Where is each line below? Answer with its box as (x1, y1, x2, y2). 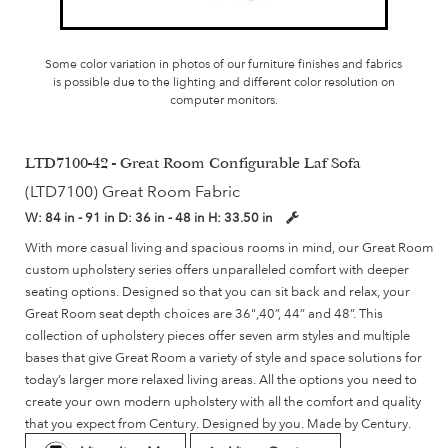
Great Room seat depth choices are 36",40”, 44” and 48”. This (25, 305, 383, 322)
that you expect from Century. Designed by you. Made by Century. (25, 415, 411, 432)
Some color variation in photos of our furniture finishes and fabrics (45, 57, 403, 72)
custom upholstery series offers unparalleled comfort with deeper (25, 261, 409, 278)
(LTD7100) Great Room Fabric (25, 182, 240, 202)
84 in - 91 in (45, 209, 118, 226)
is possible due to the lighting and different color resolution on (52, 75, 395, 90)
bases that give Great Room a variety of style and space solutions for (25, 349, 422, 366)
